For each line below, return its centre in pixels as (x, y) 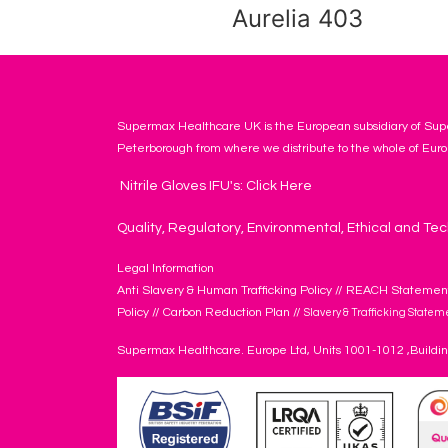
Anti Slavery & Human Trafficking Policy (224, 290)
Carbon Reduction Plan (226, 312)
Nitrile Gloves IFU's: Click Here (214, 186)
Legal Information (165, 268)
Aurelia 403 (297, 18)
